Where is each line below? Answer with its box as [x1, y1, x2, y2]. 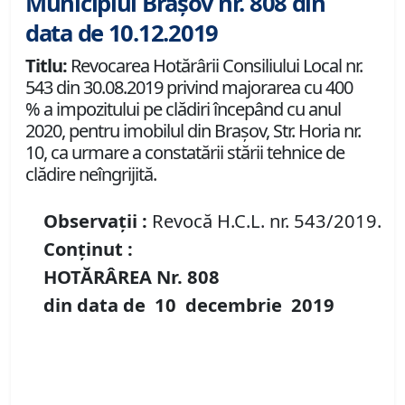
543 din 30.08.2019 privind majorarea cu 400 [25, 75, 353, 100]
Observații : [43, 208, 147, 234]
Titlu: [25, 53, 67, 79]
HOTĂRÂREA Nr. [43, 264, 187, 290]
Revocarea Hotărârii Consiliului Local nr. [67, 53, 363, 79]
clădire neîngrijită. [25, 162, 156, 187]
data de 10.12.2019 [25, 17, 218, 50]
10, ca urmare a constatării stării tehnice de [25, 140, 344, 165]
